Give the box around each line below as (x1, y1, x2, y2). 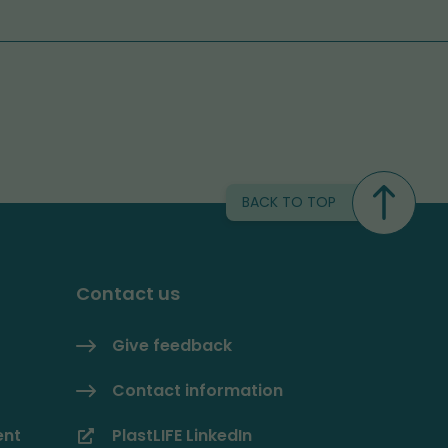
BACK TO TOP (242, 192, 336, 213)
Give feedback (112, 333, 232, 357)
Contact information (112, 378, 283, 402)
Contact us (76, 280, 180, 306)
